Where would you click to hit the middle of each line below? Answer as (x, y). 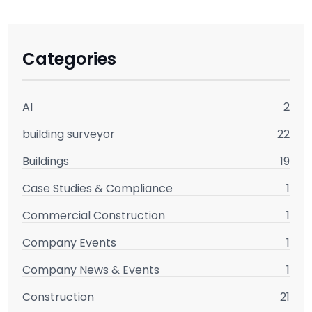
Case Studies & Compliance (97, 189)
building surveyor (69, 134)
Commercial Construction (94, 216)
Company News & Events (91, 270)
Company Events (69, 243)
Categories (69, 59)
